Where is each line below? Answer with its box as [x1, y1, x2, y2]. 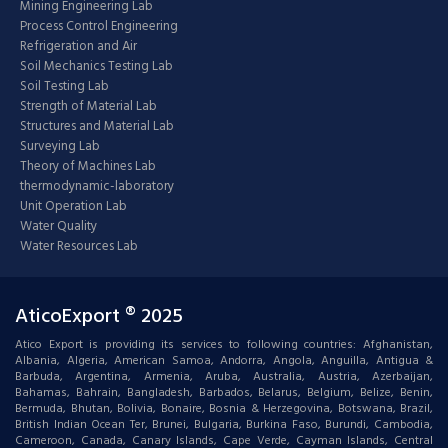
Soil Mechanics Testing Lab [20, 55, 173, 77]
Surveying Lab [20, 135, 100, 157]
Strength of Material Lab [20, 95, 157, 117]
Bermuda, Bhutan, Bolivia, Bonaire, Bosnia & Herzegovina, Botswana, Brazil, [15, 398, 433, 419]
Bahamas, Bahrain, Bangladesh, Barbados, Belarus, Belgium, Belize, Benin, [15, 382, 433, 403]
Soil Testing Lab [20, 75, 109, 97]
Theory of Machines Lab [20, 155, 156, 177]
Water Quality [20, 215, 97, 237]
